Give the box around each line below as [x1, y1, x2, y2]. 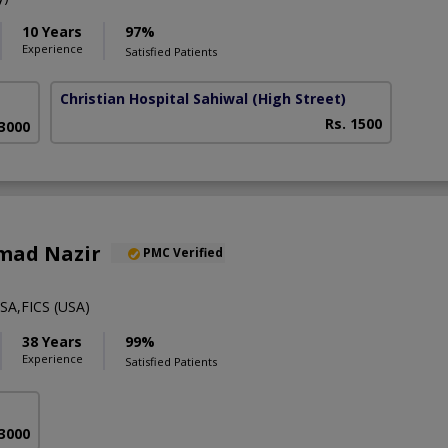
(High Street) [252, 88, 347, 108]
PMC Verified [143, 243, 223, 261]
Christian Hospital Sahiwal [60, 88, 249, 108]
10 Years [22, 21, 82, 41]
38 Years [22, 331, 82, 351]
